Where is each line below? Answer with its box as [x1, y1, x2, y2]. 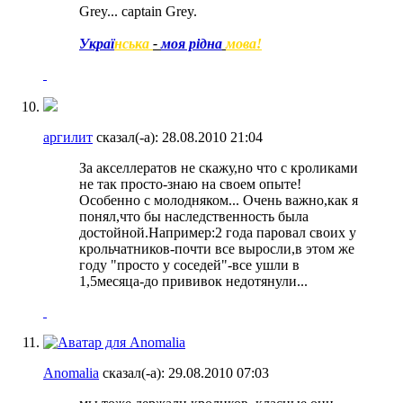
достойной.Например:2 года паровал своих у [79, 225, 356, 241]
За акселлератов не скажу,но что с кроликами [79, 160, 358, 176]
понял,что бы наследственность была [79, 209, 309, 225]
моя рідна [161, 36, 222, 52]
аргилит [43, 130, 93, 146]
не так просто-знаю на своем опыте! [79, 176, 301, 193]
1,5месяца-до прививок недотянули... [79, 273, 308, 290]
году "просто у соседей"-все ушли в [79, 257, 300, 273]
